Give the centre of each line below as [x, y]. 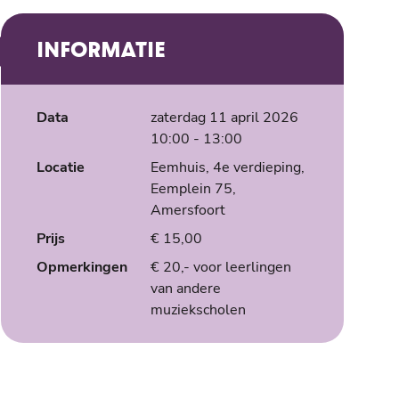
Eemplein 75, [193, 189]
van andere [185, 289]
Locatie [60, 167]
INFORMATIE [101, 49]
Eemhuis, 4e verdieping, [227, 167]
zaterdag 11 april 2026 [224, 118]
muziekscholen [198, 310]
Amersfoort [187, 210]
